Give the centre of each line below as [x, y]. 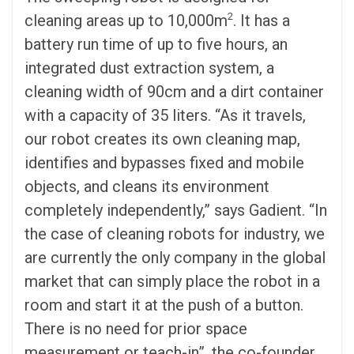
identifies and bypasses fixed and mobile [164, 162]
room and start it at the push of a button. [164, 305]
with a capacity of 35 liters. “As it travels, [165, 115]
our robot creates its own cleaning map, [162, 139]
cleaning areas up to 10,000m [126, 20]
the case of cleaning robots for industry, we [175, 233]
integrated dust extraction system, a [149, 68]
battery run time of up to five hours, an [156, 44]
